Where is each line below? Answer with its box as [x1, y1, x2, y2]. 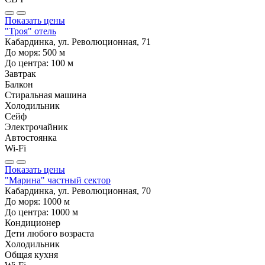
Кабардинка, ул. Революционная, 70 [5, 185, 151, 196]
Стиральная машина [5, 89, 86, 100]
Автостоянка [5, 132, 57, 143]
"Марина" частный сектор [5, 174, 111, 185]
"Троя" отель [5, 25, 56, 36]
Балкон [5, 79, 33, 89]
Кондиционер [5, 217, 60, 228]
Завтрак [5, 68, 36, 79]
